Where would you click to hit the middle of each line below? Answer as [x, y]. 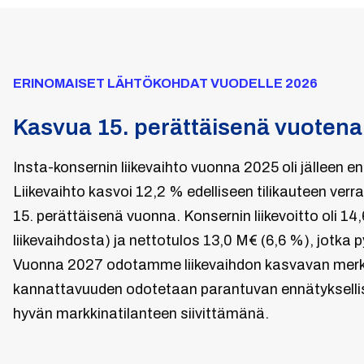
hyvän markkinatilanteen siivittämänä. [141, 313]
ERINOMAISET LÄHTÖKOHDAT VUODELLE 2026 [165, 83]
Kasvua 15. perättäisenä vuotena [188, 127]
